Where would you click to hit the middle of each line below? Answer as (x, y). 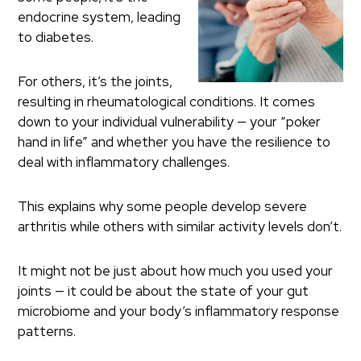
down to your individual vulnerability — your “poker (170, 121)
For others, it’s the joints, (95, 81)
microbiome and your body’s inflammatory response (179, 311)
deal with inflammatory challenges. (124, 162)
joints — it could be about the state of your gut (164, 290)
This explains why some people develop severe (163, 206)
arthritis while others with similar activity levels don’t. (180, 226)
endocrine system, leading (100, 17)
